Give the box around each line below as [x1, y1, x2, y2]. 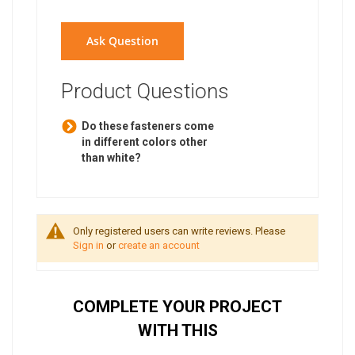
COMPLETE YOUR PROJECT [73, 297, 282, 317]
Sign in [73, 239, 104, 252]
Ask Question [86, 33, 158, 49]
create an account [118, 239, 200, 252]
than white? [82, 151, 141, 165]
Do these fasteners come [82, 120, 214, 133]
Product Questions [61, 79, 229, 104]
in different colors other [82, 136, 208, 149]
